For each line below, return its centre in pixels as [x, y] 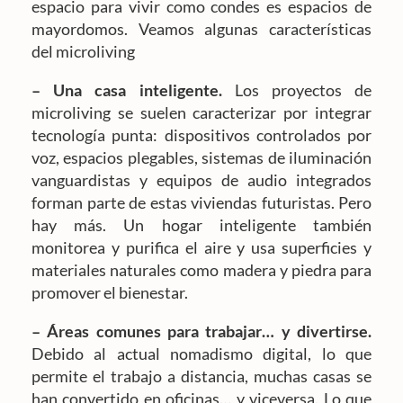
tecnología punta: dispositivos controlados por [201, 134]
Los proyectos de [296, 90]
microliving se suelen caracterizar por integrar [201, 112]
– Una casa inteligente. [127, 90]
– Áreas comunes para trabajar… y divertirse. [201, 331]
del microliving [83, 51]
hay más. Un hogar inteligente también [201, 224]
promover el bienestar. [110, 292]
